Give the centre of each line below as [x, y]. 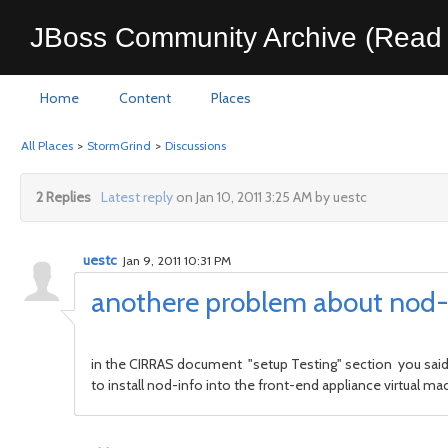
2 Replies [63, 197]
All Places [47, 145]
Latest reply [136, 197]
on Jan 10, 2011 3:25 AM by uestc [269, 197]
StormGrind [119, 145]
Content [145, 98]
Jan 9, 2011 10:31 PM [175, 260]
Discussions [195, 145]
